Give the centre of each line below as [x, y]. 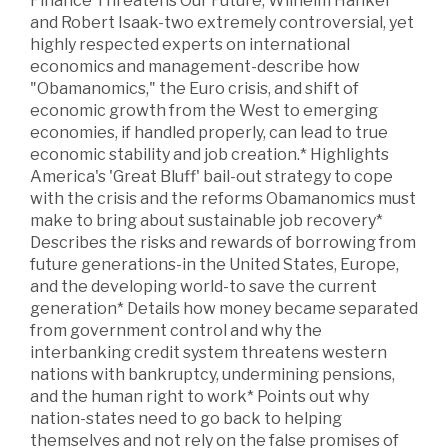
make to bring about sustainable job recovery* [206, 220]
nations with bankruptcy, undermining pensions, [212, 374]
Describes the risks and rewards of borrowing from [223, 242]
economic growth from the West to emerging [204, 110]
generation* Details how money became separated [224, 308]
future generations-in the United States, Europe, [214, 264]
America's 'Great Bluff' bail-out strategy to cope [211, 176]
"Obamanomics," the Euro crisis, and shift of [194, 88]
